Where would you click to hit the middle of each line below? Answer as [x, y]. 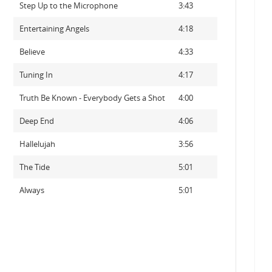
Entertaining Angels [54, 29]
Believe [32, 52]
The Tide [34, 167]
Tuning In [36, 75]
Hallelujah [37, 144]
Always [32, 190]
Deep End [36, 121]
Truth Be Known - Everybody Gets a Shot [92, 98]
